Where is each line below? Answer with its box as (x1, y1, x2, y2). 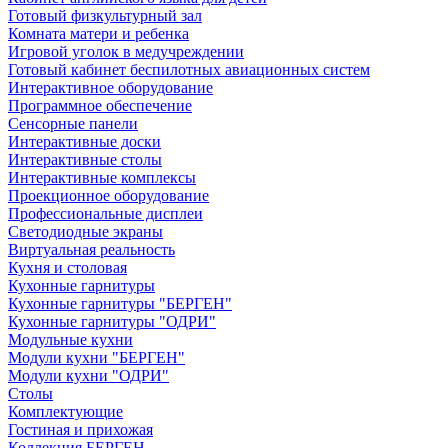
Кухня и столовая (8, 259, 127, 276)
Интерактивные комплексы (8, 169, 196, 186)
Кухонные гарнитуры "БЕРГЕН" (8, 295, 232, 312)
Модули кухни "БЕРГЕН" (8, 349, 185, 366)
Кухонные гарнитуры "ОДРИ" (8, 313, 216, 330)
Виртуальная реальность (8, 241, 175, 258)
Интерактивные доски (8, 133, 161, 150)
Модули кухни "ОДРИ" (8, 367, 169, 384)
